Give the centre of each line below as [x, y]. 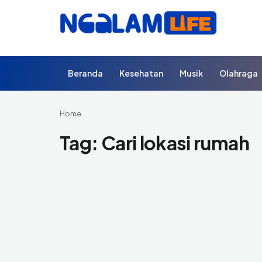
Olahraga [239, 73]
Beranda [85, 73]
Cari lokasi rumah [175, 143]
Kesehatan [141, 73]
